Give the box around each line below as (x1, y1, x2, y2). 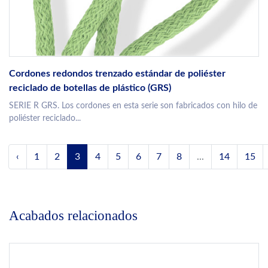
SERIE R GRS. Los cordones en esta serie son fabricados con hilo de (9, 102, 257, 111)
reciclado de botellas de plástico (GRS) (9, 83, 171, 93)
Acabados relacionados (9, 208, 138, 224)
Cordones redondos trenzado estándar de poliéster (9, 69, 226, 79)
